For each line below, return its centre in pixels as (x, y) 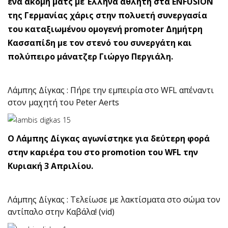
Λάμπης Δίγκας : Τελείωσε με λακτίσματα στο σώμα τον (114, 200)
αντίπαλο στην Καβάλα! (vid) (61, 212)
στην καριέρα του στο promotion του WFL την (103, 152)
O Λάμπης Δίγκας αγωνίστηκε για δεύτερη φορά (109, 139)
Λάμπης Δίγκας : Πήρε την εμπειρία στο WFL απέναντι (111, 90)
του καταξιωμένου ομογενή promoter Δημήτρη (105, 29)
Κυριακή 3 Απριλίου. (50, 166)
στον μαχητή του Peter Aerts (63, 103)
